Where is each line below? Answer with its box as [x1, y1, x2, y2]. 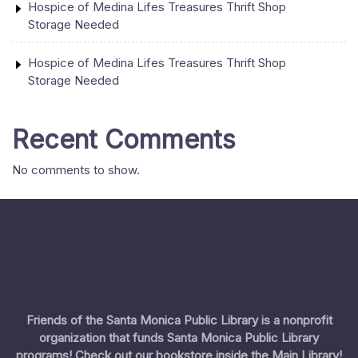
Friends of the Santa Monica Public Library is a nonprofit [26, 312, 332, 328]
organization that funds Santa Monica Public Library [39, 329, 319, 345]
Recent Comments [12, 123, 236, 155]
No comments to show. [12, 161, 140, 177]
